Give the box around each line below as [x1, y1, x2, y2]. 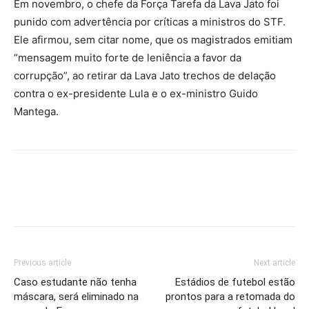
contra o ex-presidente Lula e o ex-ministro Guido [14, 87, 258, 100]
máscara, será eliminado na [14, 290, 139, 303]
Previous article [14, 258, 71, 268]
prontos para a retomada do [166, 290, 295, 303]
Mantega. [14, 105, 59, 118]
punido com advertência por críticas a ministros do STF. [14, 15, 286, 28]
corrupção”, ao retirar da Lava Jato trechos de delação [14, 69, 276, 82]
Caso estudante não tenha [14, 276, 137, 288]
